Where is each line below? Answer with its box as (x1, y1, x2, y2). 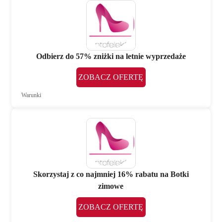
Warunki (21, 92, 42, 99)
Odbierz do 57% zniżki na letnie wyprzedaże (36, 52, 186, 61)
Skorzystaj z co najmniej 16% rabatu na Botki (33, 169, 189, 178)
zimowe (98, 181, 124, 190)
